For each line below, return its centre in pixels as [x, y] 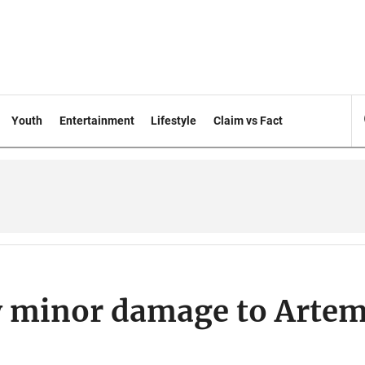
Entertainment [97, 121]
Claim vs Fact [248, 121]
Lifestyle [174, 121]
